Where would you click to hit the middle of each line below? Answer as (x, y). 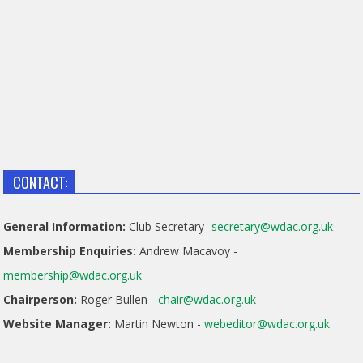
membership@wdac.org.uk (73, 275)
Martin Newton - (158, 324)
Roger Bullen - (118, 300)
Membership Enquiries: (70, 251)
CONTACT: (41, 183)
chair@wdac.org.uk (207, 300)
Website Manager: (58, 324)
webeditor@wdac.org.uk (267, 324)
